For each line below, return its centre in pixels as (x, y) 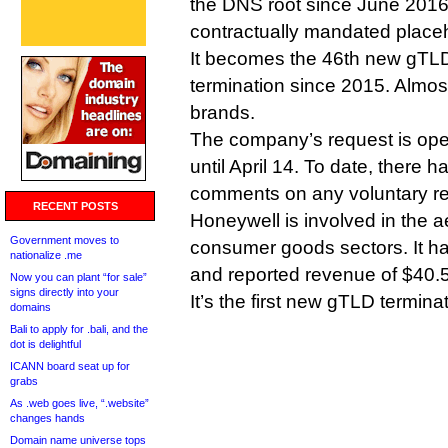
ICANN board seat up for (70, 366)
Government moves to (64, 240)
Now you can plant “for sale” (78, 277)
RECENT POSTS (75, 206)
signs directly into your (64, 292)
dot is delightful (45, 344)
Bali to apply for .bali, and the (79, 329)
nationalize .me (46, 255)
